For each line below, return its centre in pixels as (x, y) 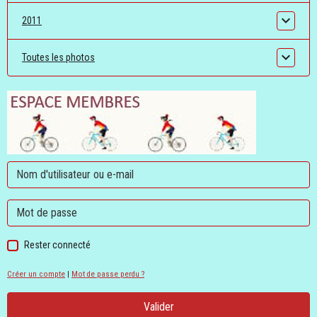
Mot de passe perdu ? (108, 275)
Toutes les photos (58, 58)
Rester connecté (57, 245)
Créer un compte (36, 275)
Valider (158, 307)
